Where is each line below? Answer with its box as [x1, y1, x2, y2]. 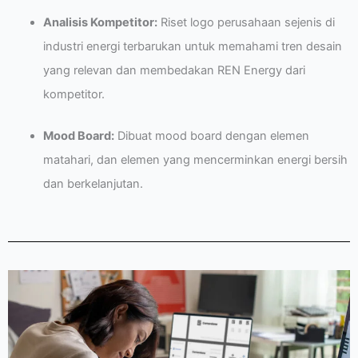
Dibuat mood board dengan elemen [113, 129, 309, 144]
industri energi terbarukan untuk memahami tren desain [42, 39, 342, 54]
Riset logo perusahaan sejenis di [157, 15, 335, 30]
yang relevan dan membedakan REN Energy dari [42, 63, 305, 78]
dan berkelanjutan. [42, 177, 143, 192]
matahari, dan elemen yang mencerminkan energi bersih [42, 153, 348, 168]
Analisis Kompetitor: [42, 15, 157, 30]
